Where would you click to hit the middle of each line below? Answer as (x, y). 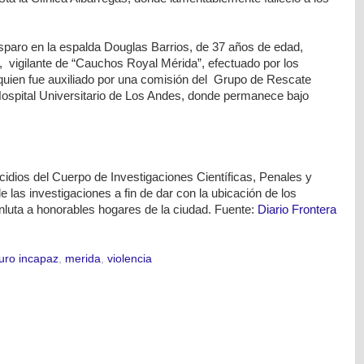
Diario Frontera (297, 210)
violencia (129, 258)
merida (82, 258)
